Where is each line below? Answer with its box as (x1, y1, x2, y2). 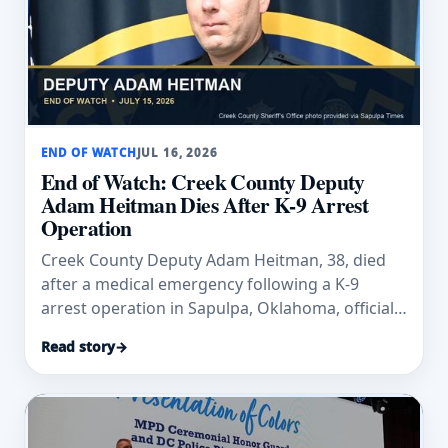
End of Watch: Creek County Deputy (41, 166, 365, 198)
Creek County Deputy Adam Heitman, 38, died (41, 248, 386, 271)
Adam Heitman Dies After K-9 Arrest (41, 189, 369, 221)
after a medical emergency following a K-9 (41, 272, 359, 295)
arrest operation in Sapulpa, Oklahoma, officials (41, 296, 402, 319)
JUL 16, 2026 (136, 145, 218, 161)
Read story (41, 337, 115, 357)
